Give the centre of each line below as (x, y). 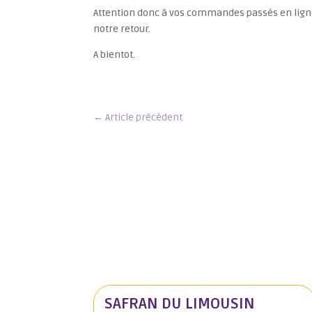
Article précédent (144, 117)
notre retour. (122, 29)
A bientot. (115, 55)
